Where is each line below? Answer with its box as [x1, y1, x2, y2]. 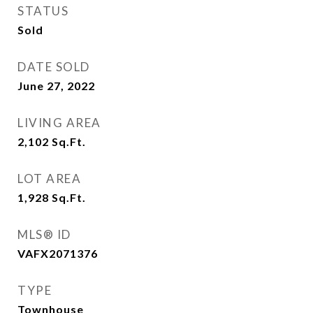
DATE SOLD [17, 59, 90, 74]
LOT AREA [17, 171, 81, 186]
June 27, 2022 [17, 79, 95, 92]
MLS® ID [17, 227, 71, 242]
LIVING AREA [17, 115, 101, 130]
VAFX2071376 [17, 247, 98, 260]
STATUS [17, 3, 68, 18]
